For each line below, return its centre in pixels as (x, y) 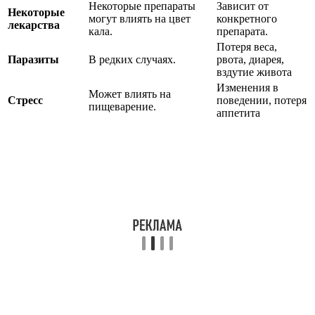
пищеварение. (122, 107)
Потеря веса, (247, 47)
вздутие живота (254, 72)
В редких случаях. (132, 60)
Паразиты (33, 60)
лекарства (34, 25)
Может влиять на (130, 94)
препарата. (242, 32)
